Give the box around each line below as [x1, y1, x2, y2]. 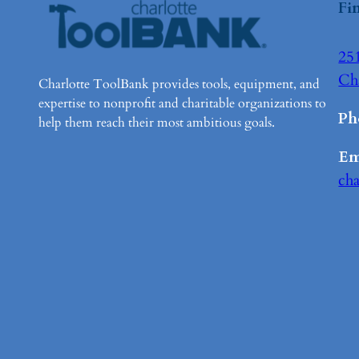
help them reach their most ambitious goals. [38, 114, 275, 132]
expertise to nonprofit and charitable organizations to [38, 95, 326, 113]
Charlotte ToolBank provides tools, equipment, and [38, 75, 320, 94]
